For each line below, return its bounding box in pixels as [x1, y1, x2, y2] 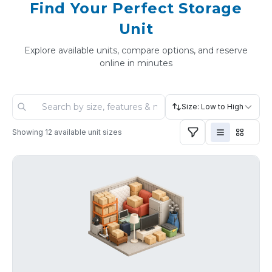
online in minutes [100, 58, 172, 69]
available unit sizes [52, 127, 122, 137]
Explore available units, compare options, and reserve [24, 45, 248, 56]
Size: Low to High [182, 102, 243, 111]
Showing [12, 127, 45, 137]
